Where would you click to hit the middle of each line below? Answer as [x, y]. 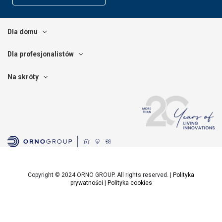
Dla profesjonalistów [41, 54]
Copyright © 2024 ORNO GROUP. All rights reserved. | [100, 175]
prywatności [86, 183]
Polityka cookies [130, 183]
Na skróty [23, 77]
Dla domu [23, 31]
